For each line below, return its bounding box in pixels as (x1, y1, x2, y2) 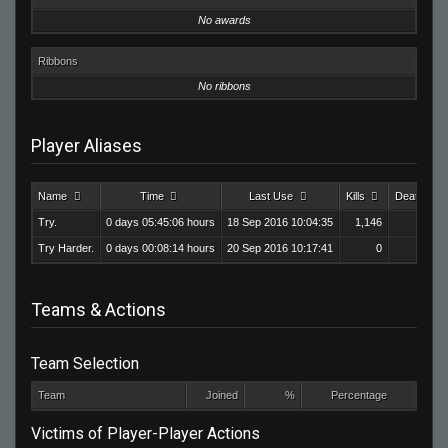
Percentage (330, 389, 387, 402)
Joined (206, 389, 238, 402)
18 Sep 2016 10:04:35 (227, 216, 333, 229)
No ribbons (197, 80, 251, 93)
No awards (197, 13, 251, 26)
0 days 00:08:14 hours (106, 242, 215, 255)
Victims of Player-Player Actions (31, 423, 260, 443)
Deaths (394, 190, 430, 203)
